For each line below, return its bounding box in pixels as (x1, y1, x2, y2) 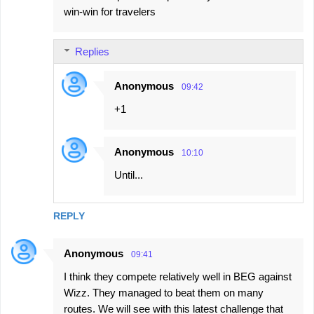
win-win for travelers (64, 6, 156, 18)
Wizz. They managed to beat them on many (64, 287, 264, 299)
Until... (114, 169, 143, 182)
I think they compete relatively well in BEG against (64, 271, 292, 283)
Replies (75, 46, 109, 58)
